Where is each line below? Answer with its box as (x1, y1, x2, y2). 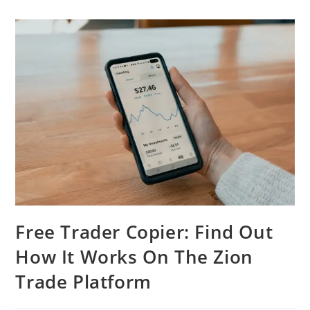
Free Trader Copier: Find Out (15, 219, 273, 244)
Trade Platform (15, 268, 152, 294)
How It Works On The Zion (15, 244, 253, 269)
